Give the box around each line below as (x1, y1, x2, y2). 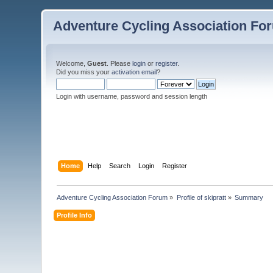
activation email (112, 68, 157, 76)
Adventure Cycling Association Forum (57, 193, 168, 201)
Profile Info (57, 211, 93, 219)
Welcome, (56, 60, 88, 67)
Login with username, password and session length (56, 93, 208, 100)
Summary (235, 193, 264, 201)
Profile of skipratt (176, 193, 226, 201)
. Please (107, 60, 133, 67)
